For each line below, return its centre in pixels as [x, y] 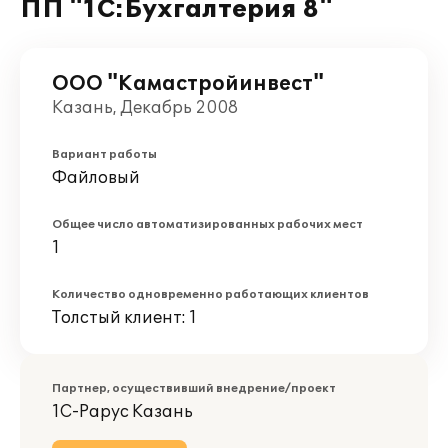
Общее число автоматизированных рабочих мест [207, 224]
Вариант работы [104, 154]
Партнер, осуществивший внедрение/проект [194, 388]
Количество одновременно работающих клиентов [210, 294]
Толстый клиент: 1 [124, 318]
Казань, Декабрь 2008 [145, 108]
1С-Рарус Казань [122, 412]
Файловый [96, 178]
